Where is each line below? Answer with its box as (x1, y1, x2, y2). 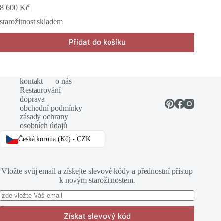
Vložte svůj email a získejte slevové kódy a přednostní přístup (1, 166, 193, 175)
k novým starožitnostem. (59, 175, 136, 184)
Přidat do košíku (69, 37, 126, 47)
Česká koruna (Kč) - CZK (18, 135, 91, 143)
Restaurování (20, 85, 61, 94)
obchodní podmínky (20, 103, 82, 112)
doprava (20, 94, 45, 103)
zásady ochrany (20, 112, 68, 121)
